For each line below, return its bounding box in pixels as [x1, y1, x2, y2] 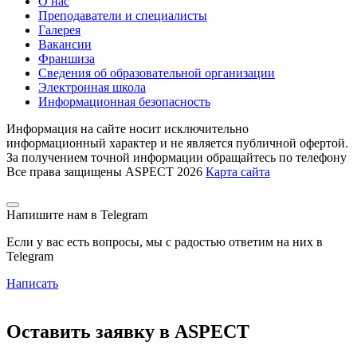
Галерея [38, 22, 80, 37]
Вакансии [38, 37, 92, 51]
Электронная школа [38, 80, 146, 94]
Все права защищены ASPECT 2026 [6, 164, 202, 178]
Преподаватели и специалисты [38, 8, 207, 22]
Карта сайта [206, 164, 270, 178]
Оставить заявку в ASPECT [6, 320, 249, 342]
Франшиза [38, 51, 95, 65]
